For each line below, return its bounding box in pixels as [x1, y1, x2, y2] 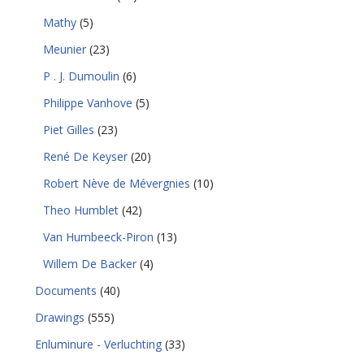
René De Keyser [43, 149, 128, 164]
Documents [35, 283, 97, 298]
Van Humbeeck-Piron [43, 229, 154, 245]
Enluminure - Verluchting [35, 336, 162, 352]
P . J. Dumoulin [43, 68, 120, 84]
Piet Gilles [43, 122, 95, 137]
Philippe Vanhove [43, 95, 133, 110]
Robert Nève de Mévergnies [43, 175, 191, 191]
